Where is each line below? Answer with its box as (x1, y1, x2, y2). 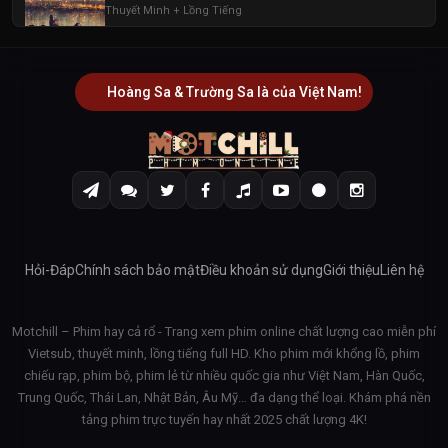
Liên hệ (379, 261, 424, 278)
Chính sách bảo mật (74, 261, 200, 278)
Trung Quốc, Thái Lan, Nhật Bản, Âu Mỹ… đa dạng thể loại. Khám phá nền (17, 389, 431, 405)
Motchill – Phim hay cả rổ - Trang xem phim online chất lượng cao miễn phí (12, 323, 436, 339)
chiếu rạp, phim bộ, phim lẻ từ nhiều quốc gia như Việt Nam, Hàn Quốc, (23, 367, 425, 383)
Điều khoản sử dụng (199, 261, 323, 278)
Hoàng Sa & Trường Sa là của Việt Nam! (106, 84, 362, 100)
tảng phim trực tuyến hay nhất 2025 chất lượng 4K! (81, 411, 367, 427)
